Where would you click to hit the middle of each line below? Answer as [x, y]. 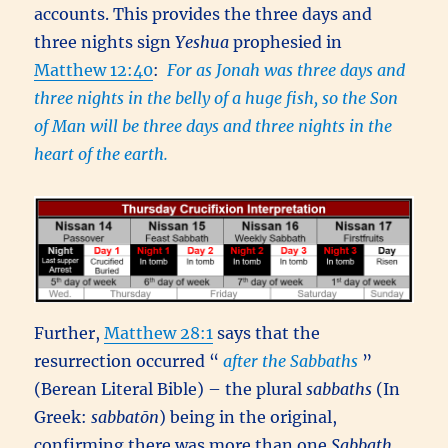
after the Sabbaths [291, 361]
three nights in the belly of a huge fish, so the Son [216, 97]
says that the [267, 333]
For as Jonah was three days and [284, 69]
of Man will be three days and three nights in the [213, 125]
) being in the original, [248, 417]
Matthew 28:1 [159, 333]
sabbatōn [125, 417]
